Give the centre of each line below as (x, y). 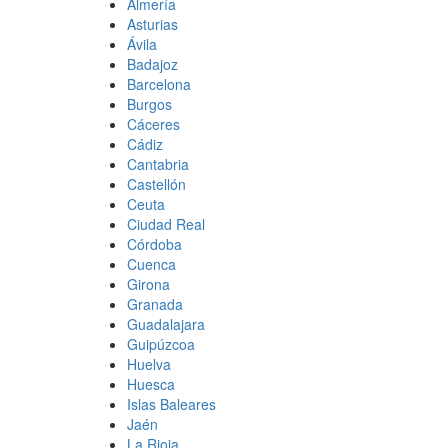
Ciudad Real (166, 223)
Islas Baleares (171, 403)
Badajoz (152, 63)
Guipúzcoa (161, 343)
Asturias (152, 23)
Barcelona (159, 83)
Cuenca (151, 263)
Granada (155, 303)
